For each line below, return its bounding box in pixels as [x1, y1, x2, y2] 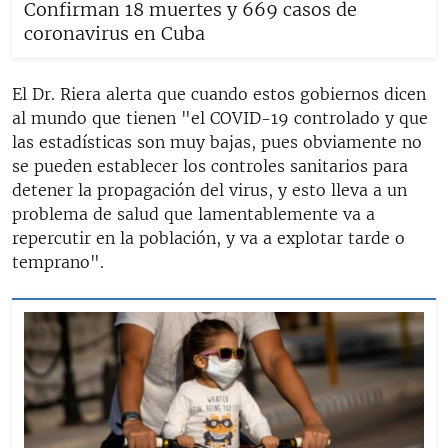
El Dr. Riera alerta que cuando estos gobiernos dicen [12, 83, 426, 104]
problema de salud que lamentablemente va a [12, 203, 375, 224]
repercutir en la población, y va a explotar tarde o [12, 227, 405, 248]
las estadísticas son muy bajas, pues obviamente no [12, 131, 422, 152]
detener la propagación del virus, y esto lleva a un [12, 179, 407, 200]
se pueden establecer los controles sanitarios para [12, 155, 408, 176]
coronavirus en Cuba [24, 21, 205, 45]
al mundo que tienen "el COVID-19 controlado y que [12, 107, 428, 128]
